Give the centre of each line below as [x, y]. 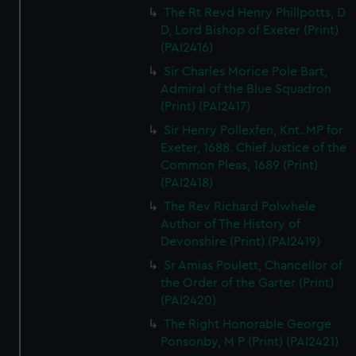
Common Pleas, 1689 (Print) [240, 165]
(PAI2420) [189, 300]
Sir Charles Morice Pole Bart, [246, 72]
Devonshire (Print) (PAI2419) [241, 242]
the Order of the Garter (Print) [248, 283]
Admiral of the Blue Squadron [246, 89]
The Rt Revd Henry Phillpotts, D [255, 13]
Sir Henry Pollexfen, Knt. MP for [254, 130]
